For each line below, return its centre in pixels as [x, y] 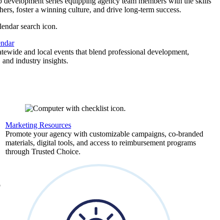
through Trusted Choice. [43, 151]
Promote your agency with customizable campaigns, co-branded [104, 134]
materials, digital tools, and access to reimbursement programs [100, 143]
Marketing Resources [38, 125]
